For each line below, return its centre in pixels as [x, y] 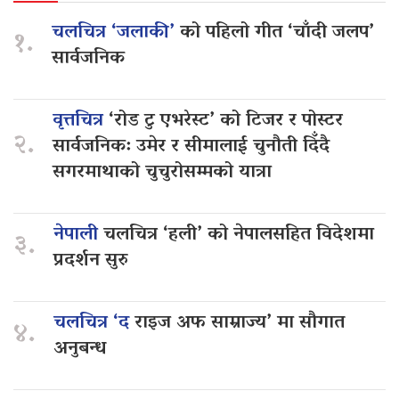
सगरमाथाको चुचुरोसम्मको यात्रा [162, 173]
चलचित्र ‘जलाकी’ [116, 33]
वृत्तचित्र [81, 122]
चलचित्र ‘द [94, 324]
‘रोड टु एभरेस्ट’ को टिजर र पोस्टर [226, 122]
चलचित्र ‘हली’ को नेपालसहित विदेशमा [239, 236]
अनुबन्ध [80, 350]
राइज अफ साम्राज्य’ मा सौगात [240, 324]
